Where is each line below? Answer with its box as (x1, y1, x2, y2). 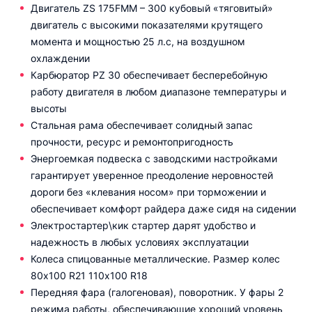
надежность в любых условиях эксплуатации (31, 236, 249, 248)
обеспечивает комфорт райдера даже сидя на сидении (31, 203, 296, 214)
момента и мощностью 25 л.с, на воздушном (31, 36, 245, 47)
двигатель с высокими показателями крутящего (31, 19, 263, 31)
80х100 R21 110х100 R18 (31, 270, 148, 281)
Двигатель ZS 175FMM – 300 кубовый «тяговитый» (31, 2, 273, 14)
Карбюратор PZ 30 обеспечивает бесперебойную (31, 69, 267, 81)
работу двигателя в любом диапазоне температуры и (31, 86, 286, 97)
